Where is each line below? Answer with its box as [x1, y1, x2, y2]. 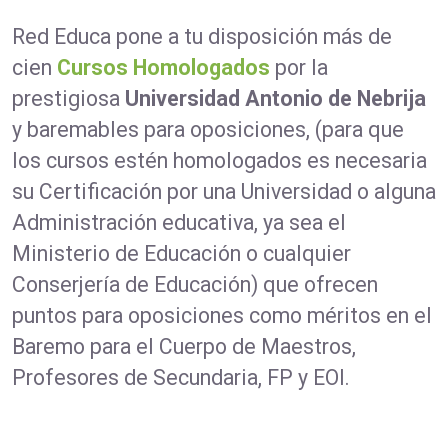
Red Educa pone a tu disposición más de [12, 24, 392, 50]
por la [270, 55, 328, 81]
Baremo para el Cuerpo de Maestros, [12, 334, 356, 360]
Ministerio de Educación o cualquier [12, 241, 351, 267]
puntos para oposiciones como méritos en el [12, 303, 432, 329]
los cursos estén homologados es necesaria [12, 148, 427, 174]
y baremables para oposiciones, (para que [12, 117, 404, 143]
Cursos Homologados [57, 55, 270, 81]
